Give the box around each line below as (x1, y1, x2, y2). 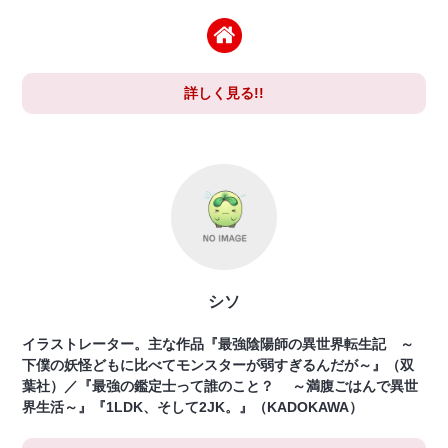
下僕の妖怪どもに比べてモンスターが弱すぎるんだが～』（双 (22, 357, 415, 374)
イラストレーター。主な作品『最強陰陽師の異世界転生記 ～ (22, 336, 415, 353)
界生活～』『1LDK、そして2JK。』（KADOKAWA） (22, 399, 364, 416)
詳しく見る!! (184, 85, 264, 102)
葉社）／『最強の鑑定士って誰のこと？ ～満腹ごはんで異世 (22, 378, 419, 395)
